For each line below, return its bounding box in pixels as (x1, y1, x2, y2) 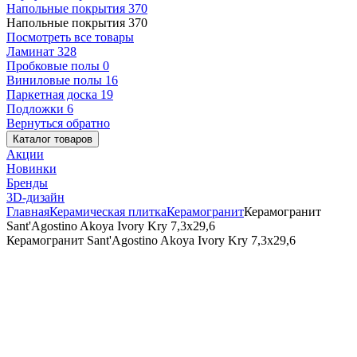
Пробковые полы (6, 59, 103, 73)
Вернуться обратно (6, 116, 110, 130)
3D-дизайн (6, 190, 65, 204)
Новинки (6, 162, 57, 175)
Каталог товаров (13, 133, 92, 145)
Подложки (6, 102, 67, 116)
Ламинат (6, 45, 57, 58)
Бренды (6, 176, 48, 190)
